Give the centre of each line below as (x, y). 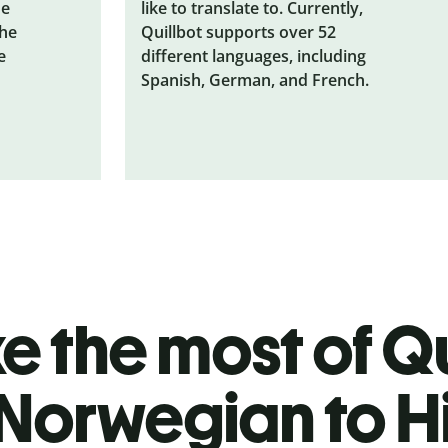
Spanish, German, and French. (255, 79)
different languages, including (254, 55)
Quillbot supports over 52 (239, 31)
